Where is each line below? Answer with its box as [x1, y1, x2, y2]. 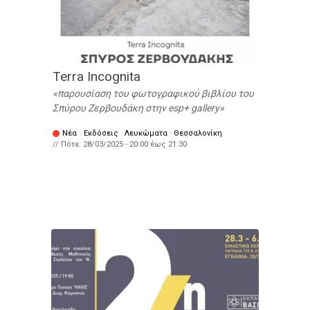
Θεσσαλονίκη [174, 129, 222, 138]
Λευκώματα [125, 129, 167, 138]
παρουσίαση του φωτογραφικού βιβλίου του [57, 88, 254, 100]
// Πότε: [53, 140, 83, 149]
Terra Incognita [53, 69, 140, 85]
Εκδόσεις [84, 129, 118, 138]
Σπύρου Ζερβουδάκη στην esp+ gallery [53, 102, 219, 114]
